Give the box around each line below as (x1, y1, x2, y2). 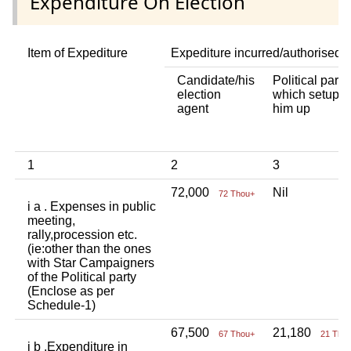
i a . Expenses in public (27, 199, 156, 213)
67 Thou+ (219, 328, 255, 338)
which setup (273, 87, 339, 101)
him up (273, 101, 310, 115)
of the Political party (27, 270, 136, 284)
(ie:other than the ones (27, 241, 151, 255)
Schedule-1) (27, 298, 96, 312)
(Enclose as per (27, 284, 114, 298)
